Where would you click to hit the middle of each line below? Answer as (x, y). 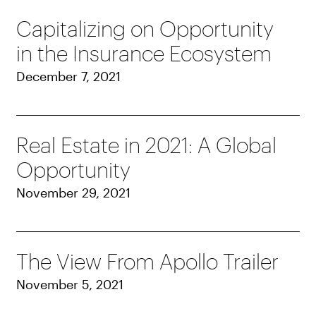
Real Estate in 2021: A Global (147, 145)
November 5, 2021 (70, 285)
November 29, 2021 (74, 193)
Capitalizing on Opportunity (145, 29)
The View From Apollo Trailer (148, 262)
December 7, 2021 (69, 77)
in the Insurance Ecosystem (144, 54)
